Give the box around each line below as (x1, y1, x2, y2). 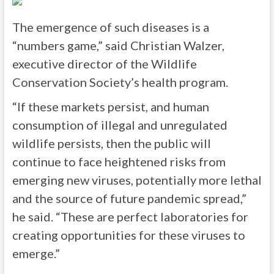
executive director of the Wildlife (12, 56, 197, 71)
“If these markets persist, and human (12, 99, 209, 114)
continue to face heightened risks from (12, 154, 226, 169)
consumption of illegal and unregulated (12, 117, 228, 132)
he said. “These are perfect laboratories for (12, 209, 248, 224)
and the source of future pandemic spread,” (12, 191, 246, 206)
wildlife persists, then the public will (12, 136, 211, 150)
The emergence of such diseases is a (12, 20, 209, 34)
